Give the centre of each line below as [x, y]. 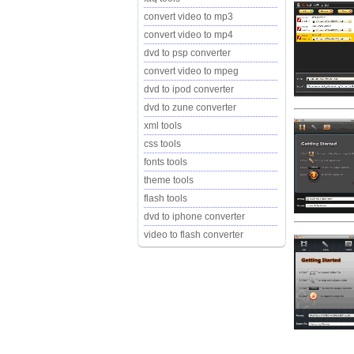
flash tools [166, 198]
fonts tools [166, 162]
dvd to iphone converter [194, 217]
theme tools [169, 180]
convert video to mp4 [188, 35]
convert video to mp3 [188, 17]
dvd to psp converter [187, 53]
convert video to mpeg [191, 71]
